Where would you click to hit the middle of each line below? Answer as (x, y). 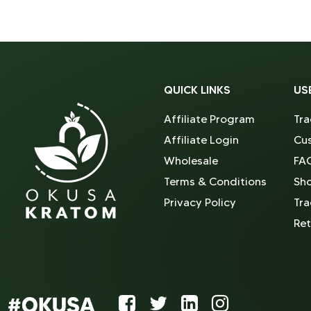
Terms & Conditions (215, 182)
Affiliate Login (201, 140)
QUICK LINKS (197, 90)
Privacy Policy (200, 202)
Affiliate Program (209, 119)
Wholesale (191, 161)
